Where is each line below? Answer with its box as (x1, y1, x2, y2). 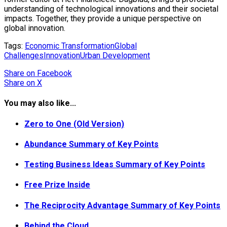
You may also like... (4, 98, 76, 108)
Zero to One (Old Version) (24, 119, 124, 129)
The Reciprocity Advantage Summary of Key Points (24, 200, 220, 210)
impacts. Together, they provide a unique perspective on (4, 14, 201, 23)
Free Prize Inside (24, 180, 90, 190)
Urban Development (80, 51, 150, 60)
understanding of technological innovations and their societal (4, 4, 218, 14)
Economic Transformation (25, 41, 115, 51)
